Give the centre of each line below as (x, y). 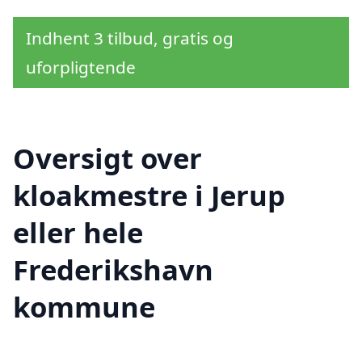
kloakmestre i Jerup (149, 196)
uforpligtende (81, 67)
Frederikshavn (113, 270)
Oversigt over (107, 158)
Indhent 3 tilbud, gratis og (130, 38)
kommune (84, 307)
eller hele (78, 233)
